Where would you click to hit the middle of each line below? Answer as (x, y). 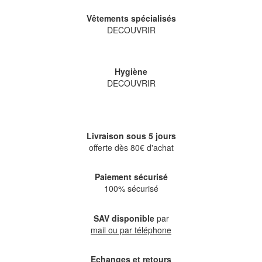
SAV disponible (124, 218)
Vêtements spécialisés (131, 18)
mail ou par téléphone (131, 230)
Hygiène (131, 71)
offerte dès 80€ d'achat (131, 147)
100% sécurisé (131, 189)
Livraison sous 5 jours (131, 135)
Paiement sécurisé (131, 177)
